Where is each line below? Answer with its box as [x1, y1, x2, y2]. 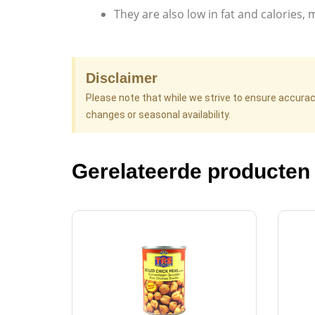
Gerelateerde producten [72, 160, 310, 184]
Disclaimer [86, 70, 157, 86]
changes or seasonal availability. [86, 109, 231, 121]
